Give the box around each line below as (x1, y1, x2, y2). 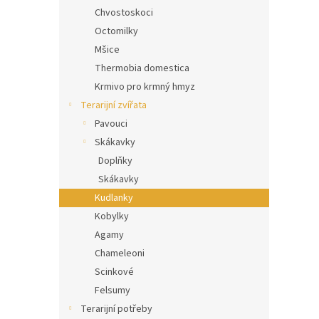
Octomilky (95, 24, 138, 39)
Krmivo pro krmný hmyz (95, 80, 195, 95)
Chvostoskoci (95, 6, 153, 21)
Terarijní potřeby (80, 302, 152, 317)
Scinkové (95, 265, 134, 280)
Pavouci (95, 117, 127, 132)
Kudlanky (95, 191, 133, 206)
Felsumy (95, 283, 130, 298)
